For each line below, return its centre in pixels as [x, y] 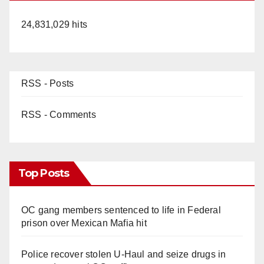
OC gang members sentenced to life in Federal [121, 210]
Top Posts [44, 174]
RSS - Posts [48, 84]
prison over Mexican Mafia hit [84, 223]
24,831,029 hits [54, 25]
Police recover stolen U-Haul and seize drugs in [124, 255]
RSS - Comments [59, 115]
